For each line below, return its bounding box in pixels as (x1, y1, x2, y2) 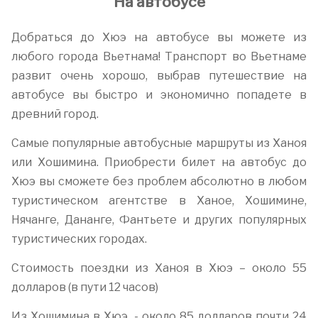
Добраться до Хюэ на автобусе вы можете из (11, 30, 307, 44)
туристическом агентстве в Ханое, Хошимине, (11, 193, 307, 207)
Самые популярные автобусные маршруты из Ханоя (11, 136, 307, 150)
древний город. (11, 106, 99, 121)
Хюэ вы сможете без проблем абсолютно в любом (11, 174, 307, 188)
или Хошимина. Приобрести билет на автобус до (11, 155, 307, 169)
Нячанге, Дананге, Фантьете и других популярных (11, 212, 307, 226)
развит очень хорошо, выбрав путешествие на (11, 68, 307, 82)
